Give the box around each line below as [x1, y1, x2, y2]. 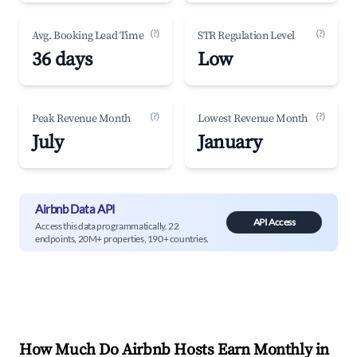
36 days [32, 48, 92, 72]
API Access [253, 216, 296, 228]
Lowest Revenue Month [198, 112, 308, 126]
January [198, 131, 262, 155]
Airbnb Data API [35, 201, 116, 216]
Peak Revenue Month [32, 112, 131, 126]
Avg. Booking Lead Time [32, 29, 144, 43]
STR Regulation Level [198, 29, 295, 43]
